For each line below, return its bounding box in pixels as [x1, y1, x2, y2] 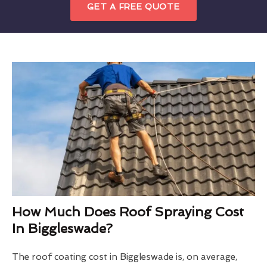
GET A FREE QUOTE [87, 1, 180, 11]
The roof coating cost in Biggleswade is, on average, [12, 252, 237, 263]
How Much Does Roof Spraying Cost [12, 204, 244, 220]
